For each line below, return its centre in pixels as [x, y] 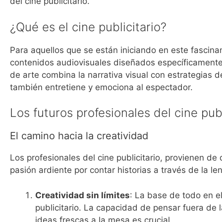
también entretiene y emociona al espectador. [101, 87]
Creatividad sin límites [83, 195]
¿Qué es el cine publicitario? [88, 27]
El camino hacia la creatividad [79, 136]
